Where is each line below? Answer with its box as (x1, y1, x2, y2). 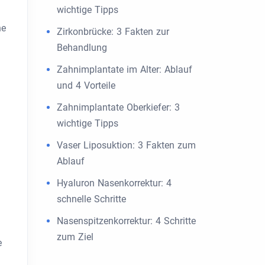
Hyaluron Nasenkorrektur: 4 (57, 177, 172, 189)
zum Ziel (57, 231, 93, 243)
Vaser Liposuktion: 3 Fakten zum (57, 140, 196, 151)
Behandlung (57, 42, 107, 53)
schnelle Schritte (57, 193, 126, 205)
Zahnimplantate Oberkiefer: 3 (57, 102, 180, 113)
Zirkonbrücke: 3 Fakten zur (57, 26, 169, 37)
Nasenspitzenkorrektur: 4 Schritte (57, 215, 196, 227)
